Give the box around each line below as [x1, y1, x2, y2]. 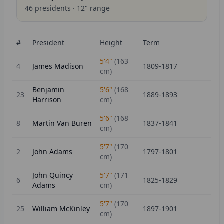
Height [100, 38, 122, 47]
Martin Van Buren [32, 118, 92, 128]
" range [85, 3, 110, 13]
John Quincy [32, 170, 73, 180]
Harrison [32, 95, 61, 104]
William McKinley [32, 204, 90, 213]
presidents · [33, 3, 77, 13]
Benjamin [32, 85, 64, 94]
